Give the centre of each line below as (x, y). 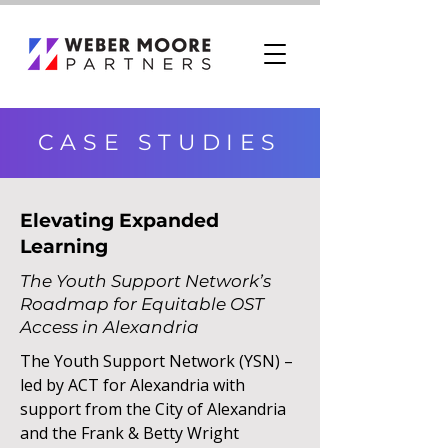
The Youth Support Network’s (145, 281)
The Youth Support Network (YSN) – (156, 361)
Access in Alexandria (109, 327)
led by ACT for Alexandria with (132, 385)
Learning (64, 246)
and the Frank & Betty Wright (129, 433)
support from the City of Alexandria (153, 409)
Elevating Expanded (119, 220)
